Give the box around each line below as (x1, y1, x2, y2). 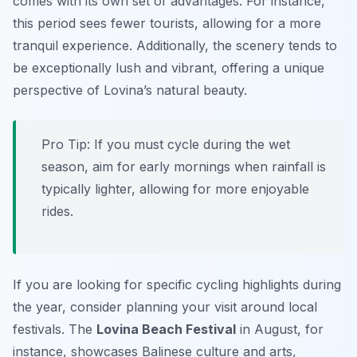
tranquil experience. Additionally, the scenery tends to (13, 37, 337, 54)
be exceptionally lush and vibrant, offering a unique (13, 60, 324, 76)
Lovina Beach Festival (96, 321, 236, 338)
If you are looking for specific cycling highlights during (13, 277, 341, 293)
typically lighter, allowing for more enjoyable (41, 181, 309, 198)
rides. (41, 203, 73, 220)
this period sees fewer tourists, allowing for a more (13, 15, 321, 32)
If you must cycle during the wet (90, 136, 290, 153)
